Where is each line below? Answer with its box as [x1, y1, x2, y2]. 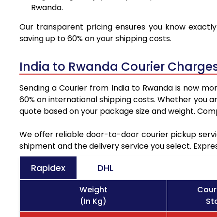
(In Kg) [80, 196, 107, 207]
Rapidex [31, 162, 65, 174]
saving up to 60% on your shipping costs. [19, 33, 171, 45]
